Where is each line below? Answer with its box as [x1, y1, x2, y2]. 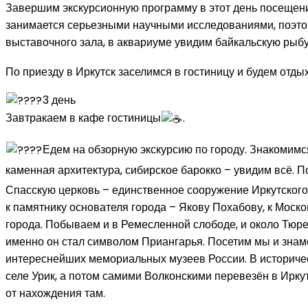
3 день [43, 91, 76, 108]
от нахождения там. [5, 285, 105, 302]
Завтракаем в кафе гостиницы [5, 110, 161, 126]
